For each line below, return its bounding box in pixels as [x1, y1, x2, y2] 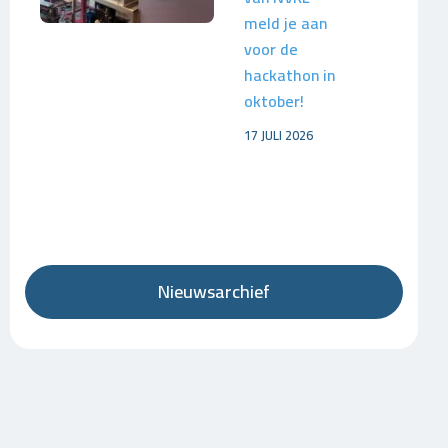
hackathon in [243, 60, 335, 90]
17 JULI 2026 [243, 123, 313, 147]
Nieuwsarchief [157, 275, 270, 308]
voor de [243, 34, 298, 64]
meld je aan [243, 8, 327, 38]
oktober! [243, 86, 304, 116]
